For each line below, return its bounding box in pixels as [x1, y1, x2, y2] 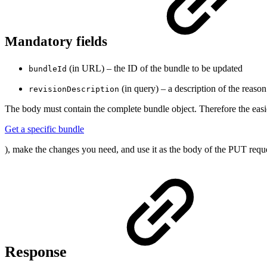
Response [5, 243, 71, 261]
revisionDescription [29, 84, 119, 94]
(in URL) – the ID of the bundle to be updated [67, 63, 243, 73]
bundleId [29, 64, 67, 73]
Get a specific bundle [5, 123, 84, 134]
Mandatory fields [5, 33, 111, 49]
